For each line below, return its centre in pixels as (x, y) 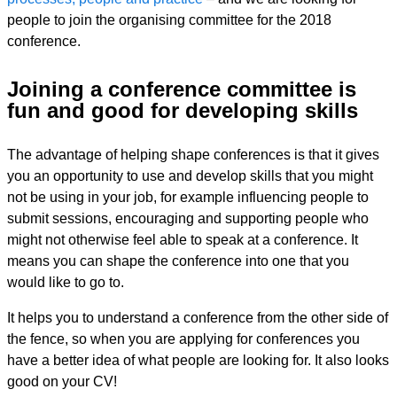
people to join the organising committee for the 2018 (169, 20)
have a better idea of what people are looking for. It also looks (198, 360)
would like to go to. (66, 282)
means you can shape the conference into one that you (178, 261)
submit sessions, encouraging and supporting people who (188, 218)
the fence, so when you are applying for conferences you (183, 339)
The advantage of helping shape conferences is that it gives (193, 155)
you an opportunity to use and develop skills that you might (190, 176)
